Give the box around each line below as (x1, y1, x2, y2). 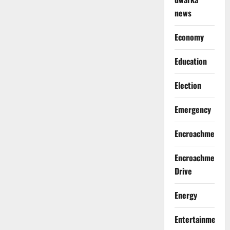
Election (174, 79, 201, 92)
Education (174, 55, 207, 68)
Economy (174, 31, 204, 44)
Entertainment (174, 213, 223, 226)
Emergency (174, 103, 211, 116)
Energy (174, 189, 197, 202)
